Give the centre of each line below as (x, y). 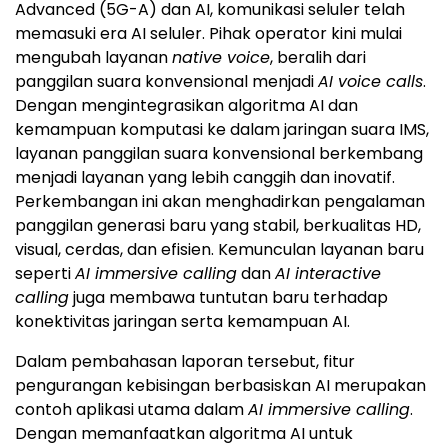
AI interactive (328, 273)
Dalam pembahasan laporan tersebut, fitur (185, 361)
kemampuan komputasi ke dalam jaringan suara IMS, (222, 129)
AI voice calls (370, 81)
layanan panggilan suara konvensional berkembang (219, 153)
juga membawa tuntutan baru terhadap (228, 297)
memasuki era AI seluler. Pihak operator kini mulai (208, 33)
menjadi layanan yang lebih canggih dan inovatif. (205, 177)
